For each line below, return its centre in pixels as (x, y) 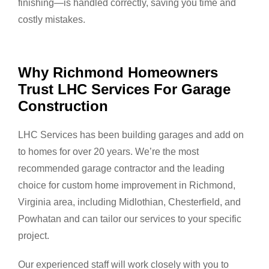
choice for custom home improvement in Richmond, (127, 185)
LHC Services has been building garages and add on (131, 135)
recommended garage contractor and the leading (121, 168)
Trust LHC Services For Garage (124, 89)
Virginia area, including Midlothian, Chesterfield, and (129, 202)
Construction (63, 106)
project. (34, 236)
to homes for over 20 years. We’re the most (108, 152)
